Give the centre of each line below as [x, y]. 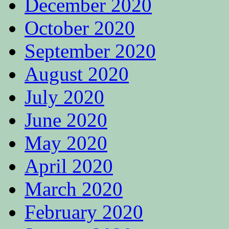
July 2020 [64, 97]
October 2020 [80, 28]
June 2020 [66, 120]
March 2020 [74, 189]
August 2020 [77, 74]
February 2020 [84, 212]
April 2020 [69, 166]
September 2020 [90, 51]
